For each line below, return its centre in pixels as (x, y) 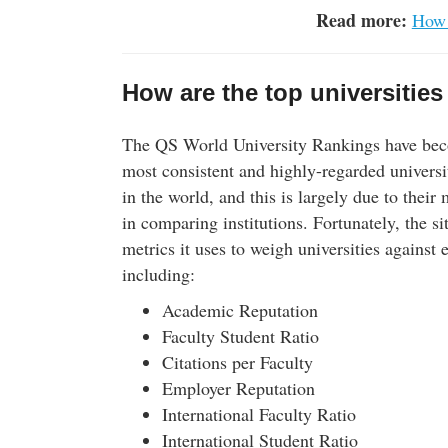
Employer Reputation (238, 388)
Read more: (363, 20)
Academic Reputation (240, 310)
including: (158, 274)
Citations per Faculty (237, 362)
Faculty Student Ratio (240, 336)
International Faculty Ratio (259, 414)
